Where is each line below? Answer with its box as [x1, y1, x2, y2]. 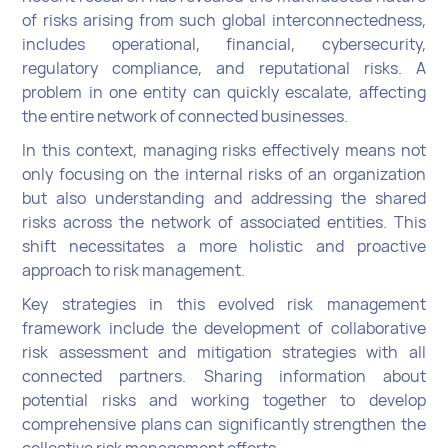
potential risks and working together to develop [22, 389, 426, 412]
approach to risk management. [22, 259, 246, 282]
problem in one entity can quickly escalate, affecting [22, 81, 426, 104]
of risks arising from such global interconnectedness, [22, 9, 426, 32]
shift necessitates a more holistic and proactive [22, 235, 426, 258]
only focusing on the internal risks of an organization [22, 163, 426, 186]
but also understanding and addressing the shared [22, 187, 426, 210]
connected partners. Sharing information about [22, 365, 426, 388]
